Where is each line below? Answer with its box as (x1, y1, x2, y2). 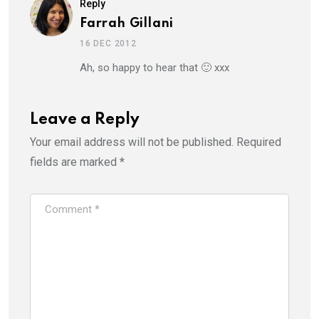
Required (236, 135, 281, 150)
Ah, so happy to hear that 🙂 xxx (80, 61, 229, 75)
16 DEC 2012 (80, 38, 137, 49)
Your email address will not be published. (30, 135, 234, 150)
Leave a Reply (30, 112, 140, 128)
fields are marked (30, 155, 120, 169)
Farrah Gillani (80, 17, 174, 31)
